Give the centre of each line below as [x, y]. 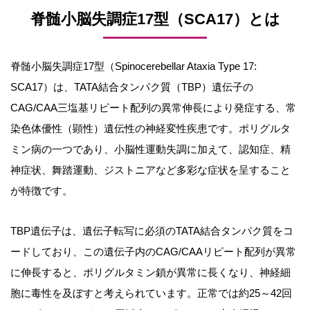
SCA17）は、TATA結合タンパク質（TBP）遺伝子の [132, 87]
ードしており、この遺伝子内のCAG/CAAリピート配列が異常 [153, 251]
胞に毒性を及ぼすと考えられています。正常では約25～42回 [151, 293]
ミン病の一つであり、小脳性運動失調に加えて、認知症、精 [151, 149]
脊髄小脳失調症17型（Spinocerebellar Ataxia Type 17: [134, 66]
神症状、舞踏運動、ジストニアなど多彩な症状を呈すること [151, 170]
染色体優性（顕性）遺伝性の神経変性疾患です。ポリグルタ [151, 128]
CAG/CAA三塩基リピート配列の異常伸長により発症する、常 [153, 108]
